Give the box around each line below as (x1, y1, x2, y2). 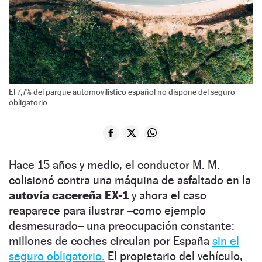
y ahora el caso (129, 188, 206, 202)
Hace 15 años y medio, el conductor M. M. (9, 157, 220, 172)
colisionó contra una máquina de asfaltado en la (9, 173, 251, 187)
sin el (212, 233, 239, 248)
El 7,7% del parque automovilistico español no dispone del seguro (9, 87, 235, 96)
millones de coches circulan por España (9, 233, 212, 248)
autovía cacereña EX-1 (9, 188, 129, 202)
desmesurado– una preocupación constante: (9, 218, 235, 233)
